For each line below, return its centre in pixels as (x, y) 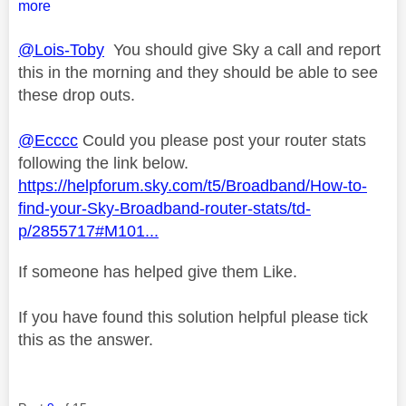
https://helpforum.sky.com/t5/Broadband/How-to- (193, 185)
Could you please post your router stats (222, 140)
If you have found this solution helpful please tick (193, 317)
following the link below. (103, 163)
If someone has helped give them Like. (158, 271)
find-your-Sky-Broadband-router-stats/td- (164, 208)
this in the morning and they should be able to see (198, 72)
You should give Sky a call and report (242, 49)
